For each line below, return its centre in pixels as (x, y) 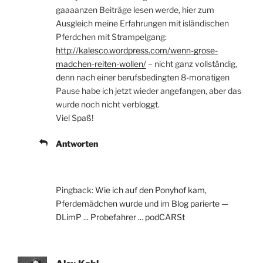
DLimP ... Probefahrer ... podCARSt (120, 217)
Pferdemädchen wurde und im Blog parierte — (142, 203)
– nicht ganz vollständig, (192, 63)
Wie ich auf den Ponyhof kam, (151, 190)
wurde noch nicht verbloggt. (108, 104)
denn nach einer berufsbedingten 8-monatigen (143, 77)
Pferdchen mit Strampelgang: (111, 36)
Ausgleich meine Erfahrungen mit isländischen (142, 23)
